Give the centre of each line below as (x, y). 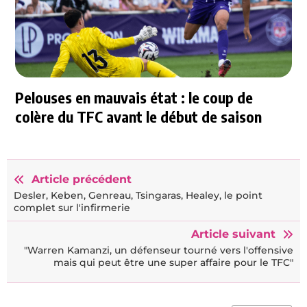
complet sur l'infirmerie (72, 207)
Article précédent (82, 179)
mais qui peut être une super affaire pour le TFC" (173, 262)
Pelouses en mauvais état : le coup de (134, 98)
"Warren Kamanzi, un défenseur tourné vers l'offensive (159, 250)
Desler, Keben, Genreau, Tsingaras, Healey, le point (138, 195)
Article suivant (233, 234)
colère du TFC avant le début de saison (139, 117)
